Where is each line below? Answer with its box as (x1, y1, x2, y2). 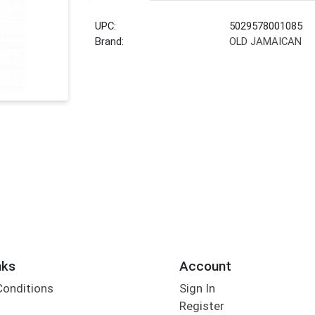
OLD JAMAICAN (229, 35, 302, 49)
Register (179, 299, 224, 314)
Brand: (95, 35, 124, 49)
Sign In (179, 281, 215, 296)
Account (179, 257, 231, 274)
